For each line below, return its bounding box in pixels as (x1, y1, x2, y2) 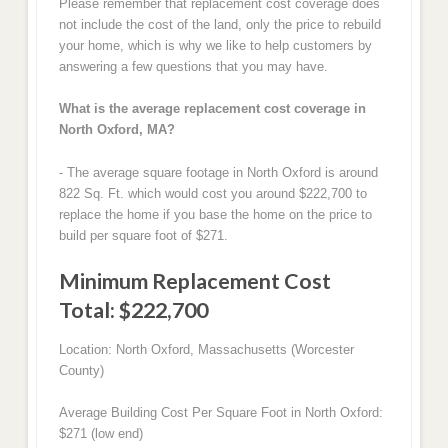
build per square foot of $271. (58, 227, 228, 243)
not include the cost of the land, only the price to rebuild (58, 16, 381, 32)
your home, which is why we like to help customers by (58, 37, 372, 53)
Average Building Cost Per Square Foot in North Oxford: (58, 405, 383, 421)
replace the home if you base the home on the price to (58, 206, 372, 222)
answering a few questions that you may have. (58, 58, 328, 74)
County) (58, 362, 104, 378)
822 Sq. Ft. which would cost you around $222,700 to (58, 185, 367, 201)
